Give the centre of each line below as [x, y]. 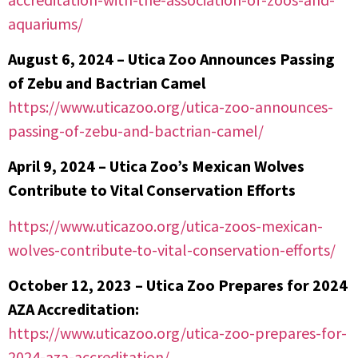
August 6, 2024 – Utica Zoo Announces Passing [171, 58]
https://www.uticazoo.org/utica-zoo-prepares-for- [177, 333]
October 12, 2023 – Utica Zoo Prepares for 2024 [178, 285]
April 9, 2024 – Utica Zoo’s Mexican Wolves [156, 166]
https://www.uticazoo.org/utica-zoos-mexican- [165, 225]
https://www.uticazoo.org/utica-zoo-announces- [171, 106]
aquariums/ [47, 23]
